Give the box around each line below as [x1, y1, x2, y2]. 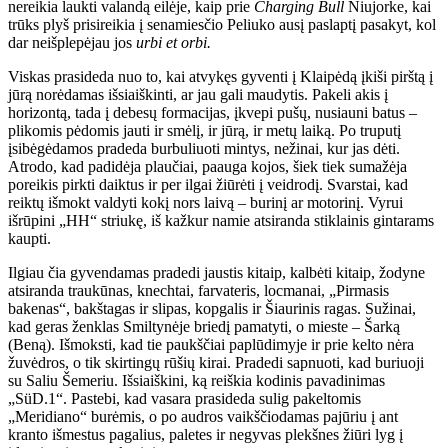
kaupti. [8, 229, 55, 247]
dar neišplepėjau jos [8, 33, 136, 51]
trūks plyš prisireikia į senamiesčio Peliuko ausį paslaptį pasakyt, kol [8, 15, 436, 33]
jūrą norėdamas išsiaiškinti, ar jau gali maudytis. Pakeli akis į [8, 85, 388, 103]
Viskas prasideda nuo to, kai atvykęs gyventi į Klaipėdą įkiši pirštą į [8, 67, 433, 85]
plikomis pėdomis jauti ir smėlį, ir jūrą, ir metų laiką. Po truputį [8, 121, 401, 139]
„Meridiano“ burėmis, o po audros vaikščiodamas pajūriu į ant [8, 407, 398, 425]
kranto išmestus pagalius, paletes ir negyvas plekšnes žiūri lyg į [8, 425, 403, 443]
